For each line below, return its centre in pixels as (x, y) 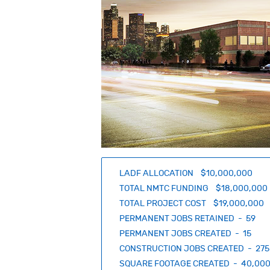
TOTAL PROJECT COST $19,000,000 (192, 203)
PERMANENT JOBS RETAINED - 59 (188, 218)
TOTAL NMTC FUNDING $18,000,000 (194, 188)
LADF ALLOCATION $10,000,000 (186, 173)
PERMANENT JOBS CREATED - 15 (186, 233)
